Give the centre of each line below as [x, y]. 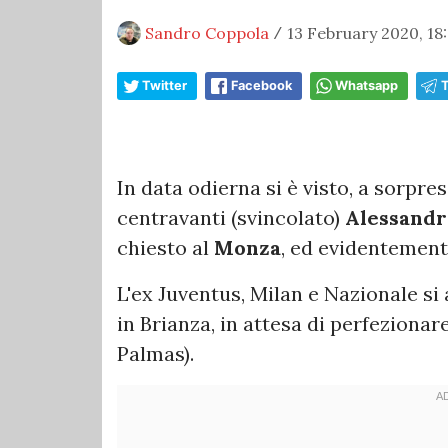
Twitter [164, 85]
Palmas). [155, 353]
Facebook [261, 85]
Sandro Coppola [207, 32]
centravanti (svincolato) [231, 217]
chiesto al [165, 247]
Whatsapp [366, 85]
